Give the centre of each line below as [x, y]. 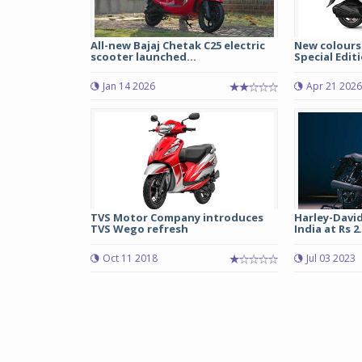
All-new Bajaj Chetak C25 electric [178, 45]
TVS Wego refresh [139, 229]
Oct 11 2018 [130, 258]
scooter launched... [143, 57]
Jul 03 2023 [330, 258]
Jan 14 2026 [129, 86]
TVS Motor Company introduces [177, 217]
